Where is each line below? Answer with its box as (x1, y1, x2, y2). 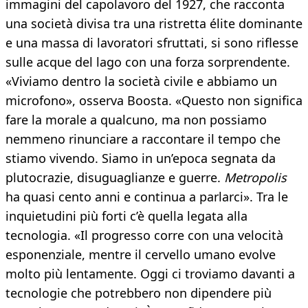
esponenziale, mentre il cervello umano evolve (5, 246, 276, 263)
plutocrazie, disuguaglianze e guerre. (5, 169, 224, 186)
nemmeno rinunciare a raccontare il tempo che (5, 131, 280, 148)
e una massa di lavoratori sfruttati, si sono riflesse (5, 34, 298, 52)
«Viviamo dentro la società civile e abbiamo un (5, 73, 277, 90)
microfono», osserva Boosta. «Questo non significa (5, 92, 302, 109)
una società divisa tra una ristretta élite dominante (5, 15, 302, 32)
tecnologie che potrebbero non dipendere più (5, 285, 272, 302)
